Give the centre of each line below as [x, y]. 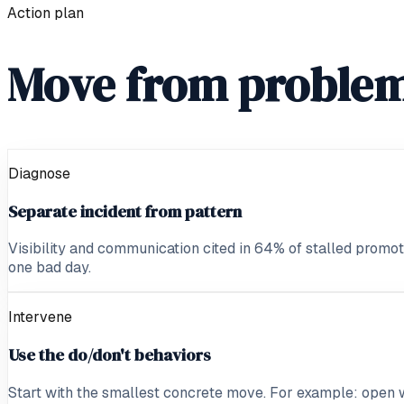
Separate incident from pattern [125, 211]
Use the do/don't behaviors [110, 354]
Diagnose [39, 173]
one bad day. [50, 268]
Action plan [46, 13]
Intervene [40, 317]
